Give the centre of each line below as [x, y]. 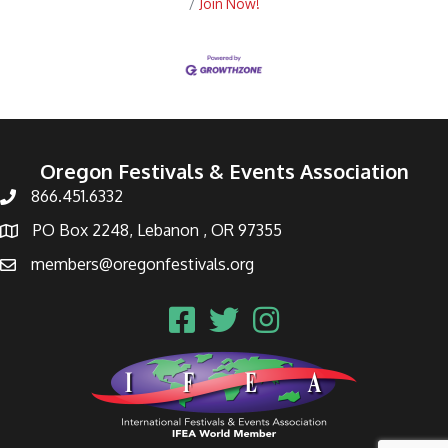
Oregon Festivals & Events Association [224, 171]
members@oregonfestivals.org [142, 264]
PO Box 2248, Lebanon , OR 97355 [157, 230]
